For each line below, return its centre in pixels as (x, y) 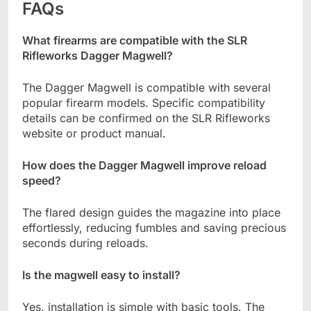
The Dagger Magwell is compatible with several (146, 88)
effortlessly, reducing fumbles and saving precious (154, 228)
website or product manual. (94, 134)
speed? (42, 181)
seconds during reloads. (85, 243)
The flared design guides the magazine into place (151, 213)
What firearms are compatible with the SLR (135, 41)
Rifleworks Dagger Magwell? (98, 56)
